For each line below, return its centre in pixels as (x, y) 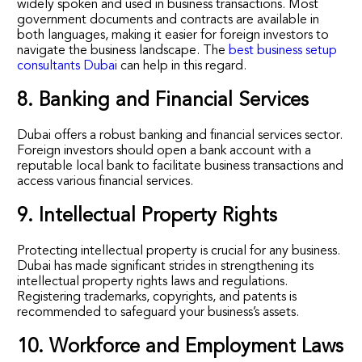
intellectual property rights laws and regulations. (153, 282)
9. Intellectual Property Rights (147, 216)
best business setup (283, 51)
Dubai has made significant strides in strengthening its (166, 266)
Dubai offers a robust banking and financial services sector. (180, 135)
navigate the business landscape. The (123, 51)
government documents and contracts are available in (168, 20)
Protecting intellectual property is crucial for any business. (179, 251)
